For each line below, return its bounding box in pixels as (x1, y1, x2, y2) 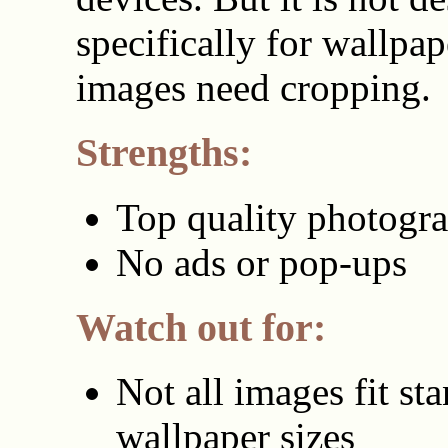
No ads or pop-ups (115, 240, 407, 284)
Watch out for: (75, 304, 326, 350)
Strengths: (75, 130, 252, 176)
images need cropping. (75, 66, 431, 110)
